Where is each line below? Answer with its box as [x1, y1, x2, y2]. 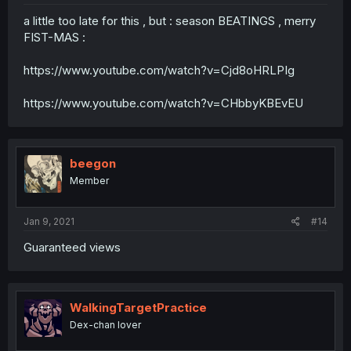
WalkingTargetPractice [70, 299, 207, 315]
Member [70, 175, 109, 187]
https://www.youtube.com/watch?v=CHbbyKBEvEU [24, 96, 303, 111]
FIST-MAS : [24, 30, 85, 45]
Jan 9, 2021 [24, 215, 74, 227]
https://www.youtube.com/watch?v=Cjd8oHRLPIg [24, 63, 295, 78]
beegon [70, 156, 116, 172]
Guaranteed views [24, 239, 121, 255]
